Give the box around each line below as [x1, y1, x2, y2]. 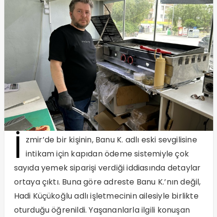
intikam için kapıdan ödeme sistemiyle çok [25, 148, 189, 160]
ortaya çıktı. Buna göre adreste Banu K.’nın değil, [14, 176, 201, 188]
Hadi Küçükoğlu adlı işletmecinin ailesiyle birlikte [14, 190, 199, 202]
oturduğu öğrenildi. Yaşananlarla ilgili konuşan [14, 204, 190, 216]
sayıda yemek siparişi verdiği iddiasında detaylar [14, 162, 201, 174]
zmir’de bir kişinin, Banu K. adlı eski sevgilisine [25, 134, 197, 146]
